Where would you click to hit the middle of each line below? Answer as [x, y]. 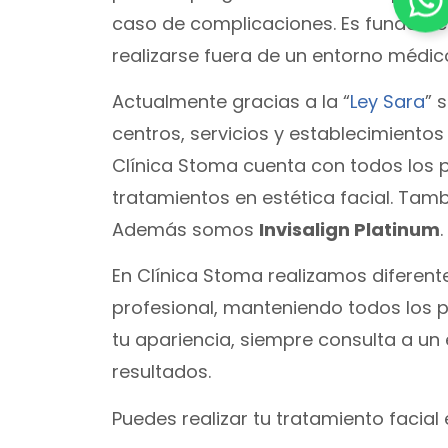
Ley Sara [387, 101]
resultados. [161, 372]
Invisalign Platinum [349, 229]
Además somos [185, 229]
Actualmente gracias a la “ [231, 101]
